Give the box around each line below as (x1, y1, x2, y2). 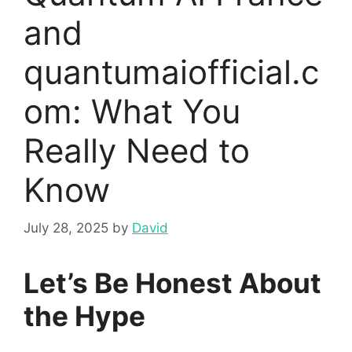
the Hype (24, 299, 145, 333)
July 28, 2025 (24, 220, 108, 236)
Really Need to (24, 130, 250, 170)
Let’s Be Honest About (24, 266, 321, 300)
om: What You (24, 90, 240, 131)
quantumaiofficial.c (24, 51, 319, 92)
